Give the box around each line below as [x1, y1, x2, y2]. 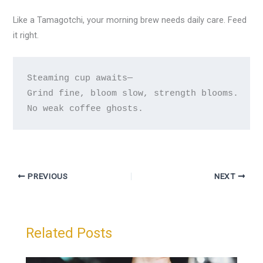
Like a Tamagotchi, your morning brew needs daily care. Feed [13, 15, 247, 26]
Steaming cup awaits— [26, 73, 133, 83]
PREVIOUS [25, 171, 68, 181]
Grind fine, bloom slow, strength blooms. [26, 89, 238, 99]
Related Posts [26, 224, 113, 241]
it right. [13, 30, 39, 41]
